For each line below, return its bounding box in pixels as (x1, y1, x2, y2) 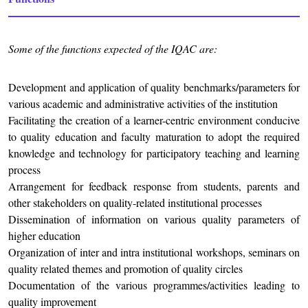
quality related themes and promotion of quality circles (8, 261, 243, 276)
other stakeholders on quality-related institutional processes (8, 195, 262, 210)
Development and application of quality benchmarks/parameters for (8, 80, 300, 95)
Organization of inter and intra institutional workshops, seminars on (8, 245, 300, 260)
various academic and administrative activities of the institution (8, 96, 278, 111)
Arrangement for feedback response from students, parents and (8, 179, 300, 194)
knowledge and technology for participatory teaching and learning (8, 146, 300, 161)
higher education (8, 228, 80, 243)
